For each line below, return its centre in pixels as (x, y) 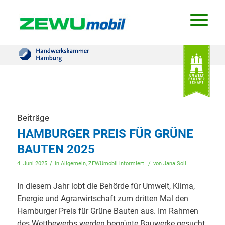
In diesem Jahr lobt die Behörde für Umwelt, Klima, (106, 186)
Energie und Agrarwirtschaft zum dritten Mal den (102, 198)
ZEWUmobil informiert (116, 163)
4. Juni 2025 (32, 163)
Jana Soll (175, 163)
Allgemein (73, 163)
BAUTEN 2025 (56, 149)
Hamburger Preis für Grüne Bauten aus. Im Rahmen (107, 211)
